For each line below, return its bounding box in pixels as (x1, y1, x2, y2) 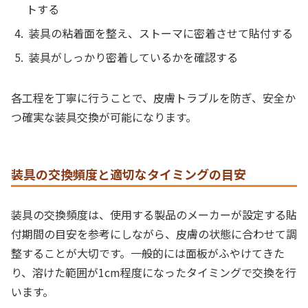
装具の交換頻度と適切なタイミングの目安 (11, 165, 246, 184)
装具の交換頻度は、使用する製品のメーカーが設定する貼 (11, 206, 297, 223)
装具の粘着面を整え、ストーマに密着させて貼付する (28, 24, 293, 41)
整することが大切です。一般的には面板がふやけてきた (11, 244, 285, 261)
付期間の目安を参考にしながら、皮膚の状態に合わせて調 (11, 225, 297, 242)
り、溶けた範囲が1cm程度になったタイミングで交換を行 (11, 263, 296, 280)
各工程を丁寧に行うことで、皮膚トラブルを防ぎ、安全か (11, 89, 296, 106)
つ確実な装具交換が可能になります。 (11, 108, 197, 125)
